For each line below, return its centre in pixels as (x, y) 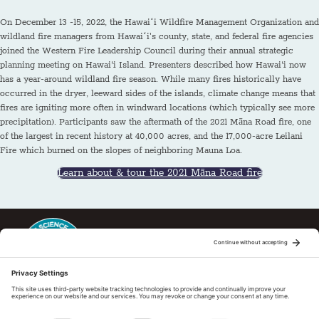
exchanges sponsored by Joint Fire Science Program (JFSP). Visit (150, 303)
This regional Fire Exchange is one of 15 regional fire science (141, 288)
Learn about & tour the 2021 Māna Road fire (159, 173)
